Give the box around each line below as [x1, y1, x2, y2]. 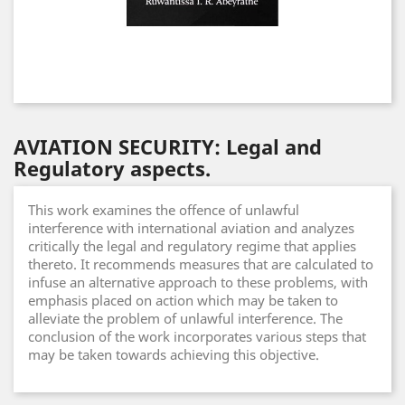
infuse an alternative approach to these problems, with [28, 273, 368, 291]
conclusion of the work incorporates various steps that [28, 327, 366, 345]
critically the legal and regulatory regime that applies [28, 237, 356, 255]
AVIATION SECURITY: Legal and [14, 133, 322, 160]
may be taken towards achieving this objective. [28, 345, 319, 363]
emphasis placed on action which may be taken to [28, 291, 338, 309]
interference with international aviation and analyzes [28, 219, 354, 237]
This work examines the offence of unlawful [28, 201, 299, 219]
